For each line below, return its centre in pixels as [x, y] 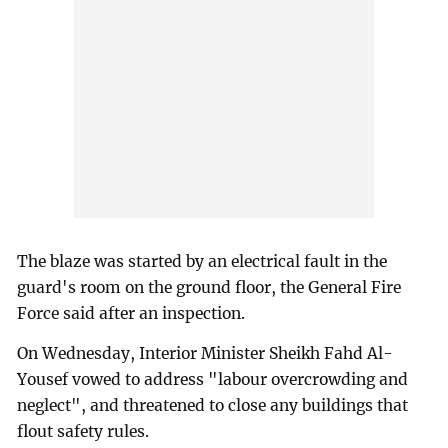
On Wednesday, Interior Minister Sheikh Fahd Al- [205, 354]
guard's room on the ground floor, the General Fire [209, 288]
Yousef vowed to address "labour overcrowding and [213, 380]
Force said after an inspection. [131, 314]
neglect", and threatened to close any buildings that [213, 406]
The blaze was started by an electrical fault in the [202, 262]
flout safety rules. [83, 432]
